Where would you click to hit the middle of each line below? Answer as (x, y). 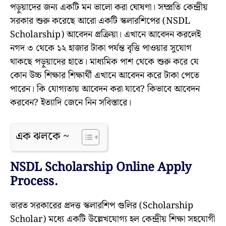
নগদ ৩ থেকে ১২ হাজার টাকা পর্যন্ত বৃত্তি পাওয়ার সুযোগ (101, 48)
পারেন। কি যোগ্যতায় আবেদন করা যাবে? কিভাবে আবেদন (105, 89)
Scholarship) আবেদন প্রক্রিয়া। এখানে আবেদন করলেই (105, 35)
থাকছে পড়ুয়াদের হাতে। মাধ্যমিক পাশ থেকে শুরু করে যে (104, 62)
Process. (34, 182)
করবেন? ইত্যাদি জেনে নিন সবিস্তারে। (71, 103)
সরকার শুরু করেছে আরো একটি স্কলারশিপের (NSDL (100, 21)
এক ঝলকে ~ (42, 137)
